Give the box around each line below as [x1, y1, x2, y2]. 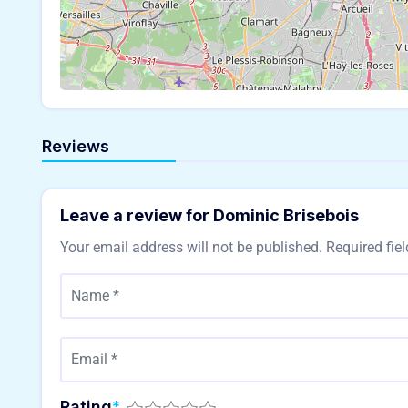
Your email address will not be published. [60, 238, 322, 256]
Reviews [42, 136, 109, 156]
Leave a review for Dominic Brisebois [60, 205, 359, 225]
